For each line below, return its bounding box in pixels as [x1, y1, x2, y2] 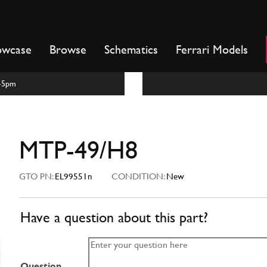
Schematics [104, 42, 158, 57]
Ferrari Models [176, 42, 248, 57]
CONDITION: [104, 171, 166, 182]
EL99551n [55, 171, 92, 182]
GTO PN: [19, 171, 55, 182]
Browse [49, 42, 86, 57]
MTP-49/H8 [19, 135, 138, 164]
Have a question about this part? [20, 209, 208, 226]
